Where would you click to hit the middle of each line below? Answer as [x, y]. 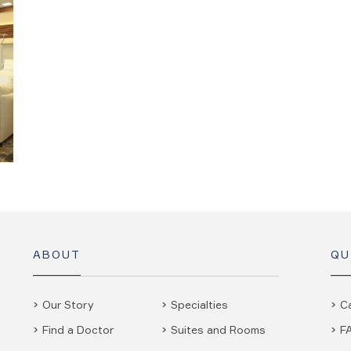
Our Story [68, 304]
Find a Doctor [78, 329]
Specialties [199, 304]
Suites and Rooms [218, 329]
